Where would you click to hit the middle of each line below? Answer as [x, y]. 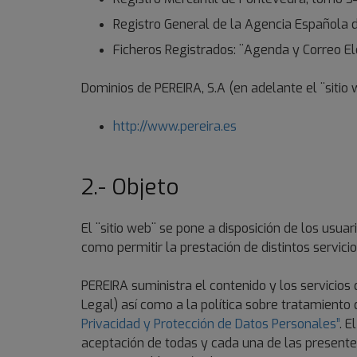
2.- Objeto [130, 187]
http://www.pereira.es [175, 126]
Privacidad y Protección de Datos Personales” [210, 324]
